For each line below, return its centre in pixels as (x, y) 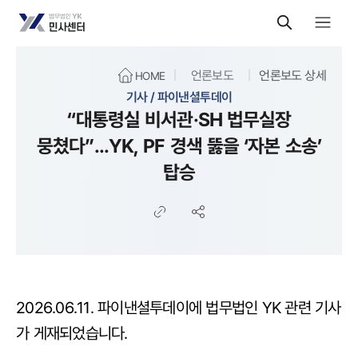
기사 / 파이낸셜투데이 (179, 97)
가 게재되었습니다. (72, 333)
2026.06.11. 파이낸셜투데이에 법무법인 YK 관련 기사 (179, 307)
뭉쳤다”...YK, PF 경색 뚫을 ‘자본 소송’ (179, 145)
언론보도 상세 (292, 75)
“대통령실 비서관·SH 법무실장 (179, 119)
